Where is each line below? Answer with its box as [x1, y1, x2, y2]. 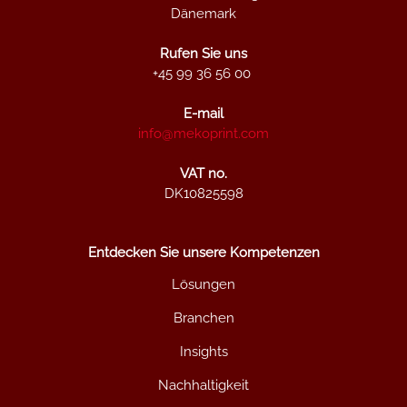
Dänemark [171, 5, 236, 23]
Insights [179, 343, 228, 361]
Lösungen [172, 276, 235, 293]
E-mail [184, 105, 223, 123]
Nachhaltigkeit [158, 377, 249, 394]
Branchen [173, 310, 234, 327]
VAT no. [180, 165, 227, 183]
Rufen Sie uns [160, 45, 247, 63]
